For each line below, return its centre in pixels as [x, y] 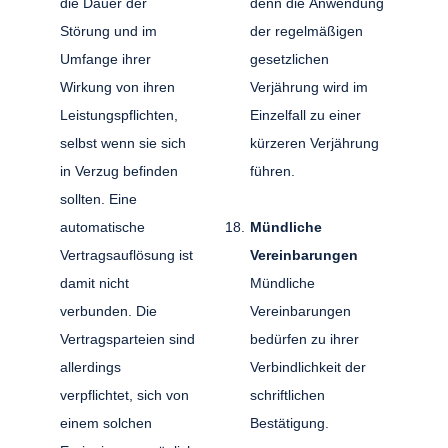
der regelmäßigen [306, 30]
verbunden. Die [109, 310]
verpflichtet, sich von [125, 394]
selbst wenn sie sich [123, 142]
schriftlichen [287, 394]
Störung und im [109, 30]
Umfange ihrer [106, 58]
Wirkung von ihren [118, 86]
